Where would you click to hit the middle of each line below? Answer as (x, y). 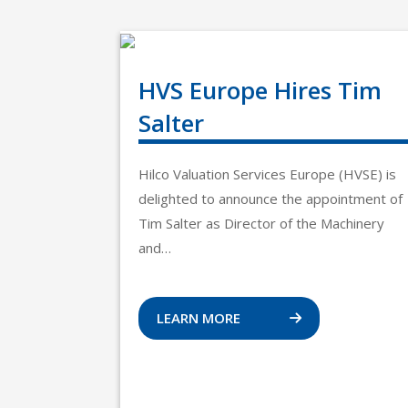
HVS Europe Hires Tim (260, 90)
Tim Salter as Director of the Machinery (261, 223)
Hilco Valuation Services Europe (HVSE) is (267, 174)
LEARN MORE (200, 318)
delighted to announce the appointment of (270, 199)
